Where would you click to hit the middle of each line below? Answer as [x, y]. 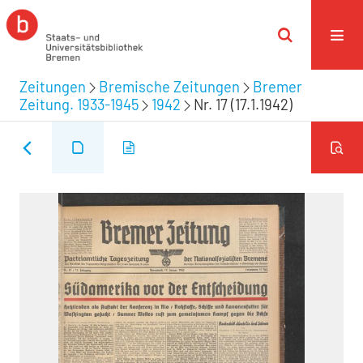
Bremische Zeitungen [169, 86]
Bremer [278, 86]
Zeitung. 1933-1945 [79, 104]
